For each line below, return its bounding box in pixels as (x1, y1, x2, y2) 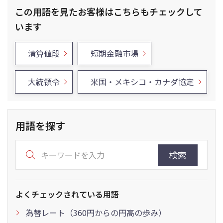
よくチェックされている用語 (15, 188, 119, 200)
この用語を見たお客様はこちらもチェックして (15, 5, 203, 18)
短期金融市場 (91, 47, 138, 59)
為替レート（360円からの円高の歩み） (25, 207, 166, 219)
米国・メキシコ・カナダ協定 (91, 76, 194, 88)
